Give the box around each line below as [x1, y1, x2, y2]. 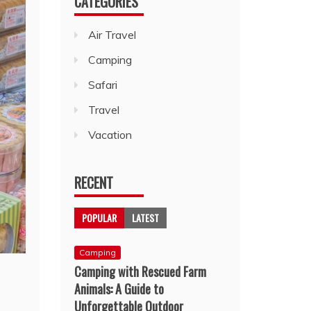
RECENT [74, 171, 114, 193]
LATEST [132, 210, 160, 225]
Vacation [88, 127, 133, 142]
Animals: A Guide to [74, 279, 165, 298]
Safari [88, 77, 118, 92]
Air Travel [88, 27, 137, 42]
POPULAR [82, 210, 117, 225]
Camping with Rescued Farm [74, 262, 207, 280]
